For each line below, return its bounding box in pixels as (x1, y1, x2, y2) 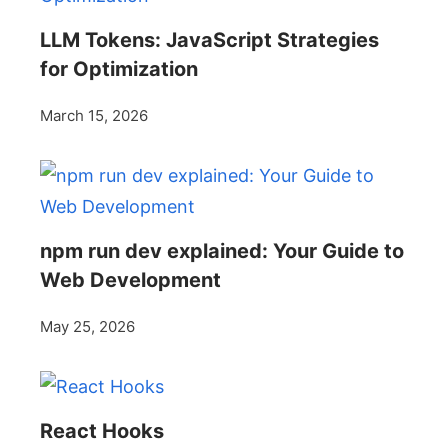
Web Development (40, 268, 221, 293)
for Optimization (40, 57, 198, 82)
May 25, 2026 (40, 317, 135, 337)
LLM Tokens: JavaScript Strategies (40, 28, 379, 53)
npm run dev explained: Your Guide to (40, 239, 404, 264)
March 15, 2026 (40, 106, 148, 126)
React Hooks (40, 419, 164, 444)
